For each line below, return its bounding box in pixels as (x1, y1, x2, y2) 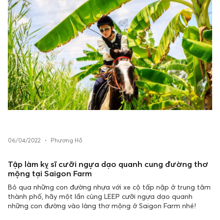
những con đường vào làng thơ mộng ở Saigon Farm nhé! (8, 201, 196, 210)
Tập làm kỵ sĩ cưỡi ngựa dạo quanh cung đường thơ (8, 159, 208, 169)
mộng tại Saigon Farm (8, 168, 92, 178)
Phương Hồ (51, 137, 82, 144)
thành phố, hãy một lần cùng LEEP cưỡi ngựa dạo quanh (8, 192, 192, 200)
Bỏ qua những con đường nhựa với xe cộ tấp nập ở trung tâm (8, 183, 211, 191)
